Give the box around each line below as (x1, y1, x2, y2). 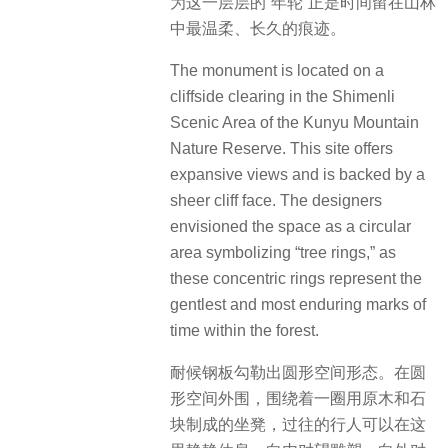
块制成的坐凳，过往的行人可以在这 (170, 416, 426, 434)
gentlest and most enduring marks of (170, 295, 426, 313)
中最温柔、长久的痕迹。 (170, 19, 346, 37)
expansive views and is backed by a (170, 165, 425, 183)
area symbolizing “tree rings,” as (170, 243, 396, 261)
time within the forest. (170, 321, 319, 339)
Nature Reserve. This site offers (170, 139, 393, 157)
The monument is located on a (170, 61, 384, 79)
